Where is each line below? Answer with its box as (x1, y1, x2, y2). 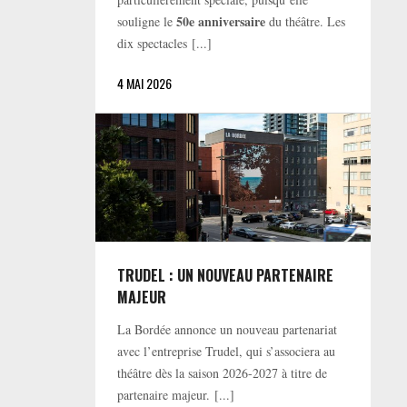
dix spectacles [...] (117, 35, 213, 53)
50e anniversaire (176, 12, 266, 32)
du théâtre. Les (265, 13, 346, 31)
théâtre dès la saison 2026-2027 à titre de (117, 364, 328, 382)
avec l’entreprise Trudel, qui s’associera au (117, 342, 336, 361)
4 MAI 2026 (117, 74, 173, 94)
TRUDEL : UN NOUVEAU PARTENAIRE (117, 264, 334, 287)
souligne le (117, 13, 177, 31)
